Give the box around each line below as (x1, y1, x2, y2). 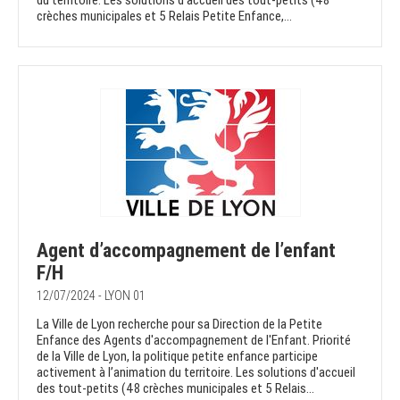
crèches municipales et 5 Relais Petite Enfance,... (37, 8, 292, 25)
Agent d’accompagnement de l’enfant (37, 239, 336, 262)
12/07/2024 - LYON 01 (37, 288, 146, 304)
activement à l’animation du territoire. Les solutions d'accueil (37, 364, 355, 381)
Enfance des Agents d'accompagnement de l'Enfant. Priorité (37, 332, 351, 349)
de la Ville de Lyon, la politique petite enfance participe (37, 348, 318, 365)
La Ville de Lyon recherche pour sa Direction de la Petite (37, 316, 322, 333)
